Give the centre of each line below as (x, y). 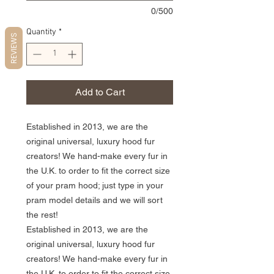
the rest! (42, 214)
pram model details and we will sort (94, 200)
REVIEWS (14, 48)
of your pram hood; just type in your (95, 185)
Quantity (41, 32)
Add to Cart (100, 92)
